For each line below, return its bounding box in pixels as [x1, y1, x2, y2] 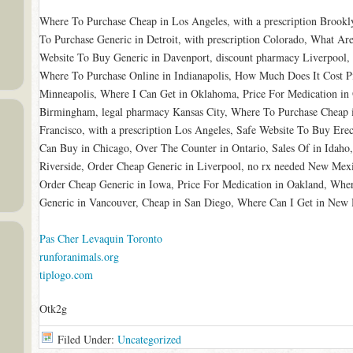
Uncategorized [117, 332, 181, 347]
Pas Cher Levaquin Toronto [39, 231, 162, 246]
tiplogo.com [39, 267, 93, 282]
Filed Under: [57, 332, 117, 347]
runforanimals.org [39, 249, 119, 264]
